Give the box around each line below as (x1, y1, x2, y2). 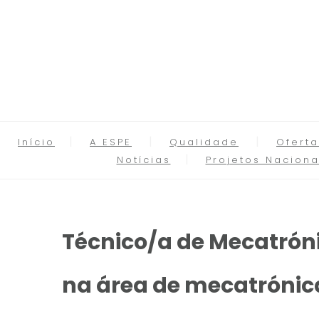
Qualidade (169, 135, 239, 149)
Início (18, 135, 55, 149)
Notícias (116, 153, 171, 167)
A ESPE (90, 135, 132, 149)
